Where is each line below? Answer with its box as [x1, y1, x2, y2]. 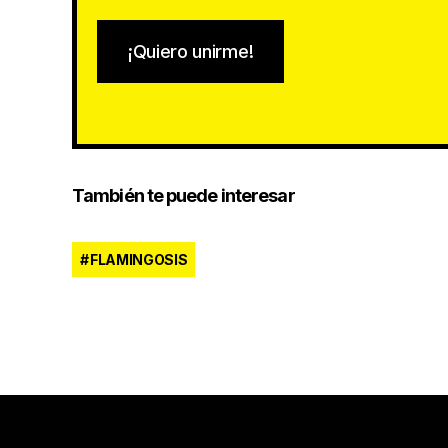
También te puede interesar [72, 185, 295, 207]
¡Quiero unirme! [128, 40, 254, 62]
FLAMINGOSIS [90, 251, 188, 269]
